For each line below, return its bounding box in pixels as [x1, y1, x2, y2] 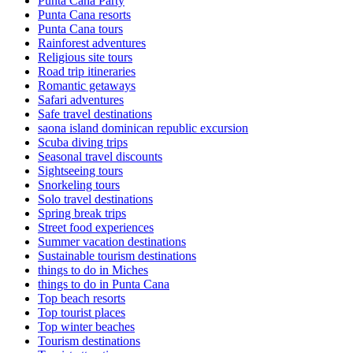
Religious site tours [38, 50, 132, 65]
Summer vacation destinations [38, 235, 186, 249]
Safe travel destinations [38, 107, 152, 121]
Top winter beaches [38, 320, 135, 334]
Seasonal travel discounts [38, 150, 162, 164]
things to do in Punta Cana [38, 277, 169, 292]
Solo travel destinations [38, 192, 153, 206]
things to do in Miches [38, 263, 148, 277]
